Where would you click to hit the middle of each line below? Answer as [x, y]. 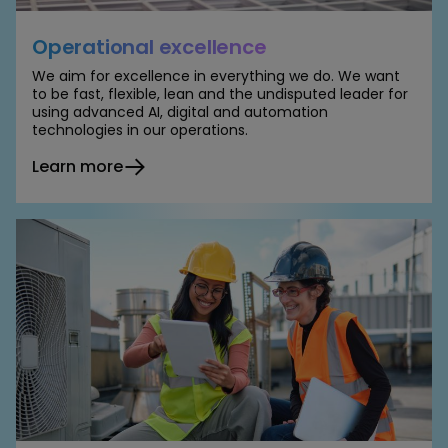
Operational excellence [149, 47]
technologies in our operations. [140, 130]
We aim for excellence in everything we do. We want [216, 76]
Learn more [77, 167]
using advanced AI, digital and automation [180, 112]
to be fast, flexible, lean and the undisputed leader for [220, 94]
